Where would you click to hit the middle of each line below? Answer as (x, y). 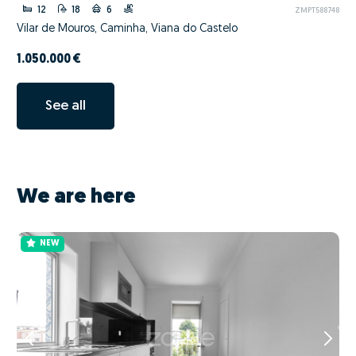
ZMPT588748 (317, 10)
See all (66, 106)
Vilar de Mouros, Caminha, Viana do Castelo (127, 29)
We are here (76, 197)
